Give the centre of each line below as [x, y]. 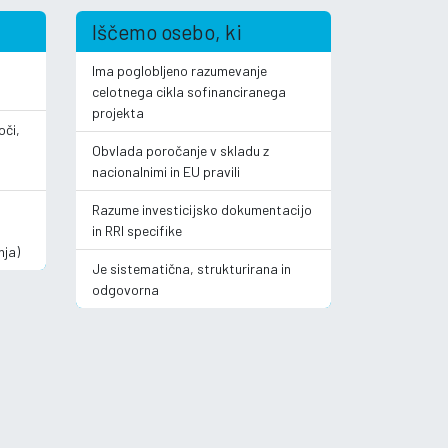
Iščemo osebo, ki [167, 31]
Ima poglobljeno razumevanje [179, 70]
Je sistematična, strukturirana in [191, 268]
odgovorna [125, 289]
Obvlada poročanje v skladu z [180, 150]
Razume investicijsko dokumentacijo [202, 209]
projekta [118, 112]
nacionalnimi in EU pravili [166, 171]
